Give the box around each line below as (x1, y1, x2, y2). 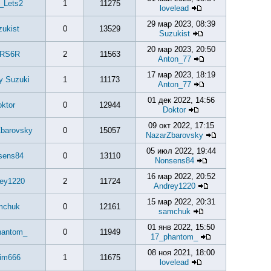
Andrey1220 (153, 181, 195, 191)
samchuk (158, 207, 191, 216)
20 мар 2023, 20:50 (146, 45, 215, 54)
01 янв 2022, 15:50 (147, 223, 215, 232)
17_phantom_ (151, 232, 198, 241)
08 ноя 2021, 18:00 (147, 248, 215, 257)
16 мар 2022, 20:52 (146, 172, 215, 181)
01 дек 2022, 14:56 (147, 96, 215, 105)
